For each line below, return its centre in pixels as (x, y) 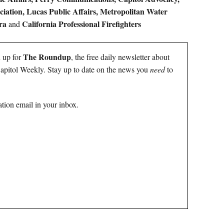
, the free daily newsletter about (120, 57)
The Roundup (47, 57)
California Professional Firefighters (81, 24)
